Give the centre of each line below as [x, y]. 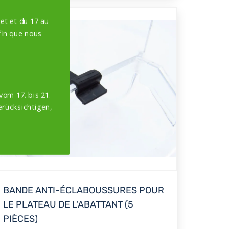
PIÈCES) [20, 219]
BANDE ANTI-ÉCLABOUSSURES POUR [84, 190]
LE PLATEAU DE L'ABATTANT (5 [68, 204]
